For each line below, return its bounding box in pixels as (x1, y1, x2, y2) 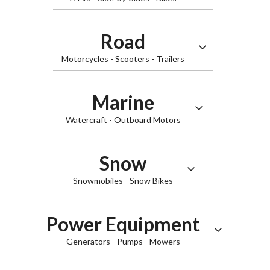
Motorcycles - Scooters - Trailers (61, 54, 184, 64)
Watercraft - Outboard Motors (65, 115, 181, 125)
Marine (92, 90, 154, 114)
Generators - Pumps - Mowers (66, 236, 180, 246)
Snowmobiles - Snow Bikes (73, 175, 173, 186)
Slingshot (114, 188, 156, 199)
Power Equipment (46, 212, 200, 236)
